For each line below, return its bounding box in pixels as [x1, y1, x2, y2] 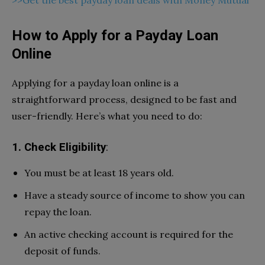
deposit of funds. [24, 244, 101, 257]
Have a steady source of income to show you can [24, 189, 245, 201]
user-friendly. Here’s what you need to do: [12, 109, 202, 122]
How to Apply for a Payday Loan [12, 27, 218, 44]
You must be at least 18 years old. [24, 166, 174, 179]
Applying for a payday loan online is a [12, 76, 179, 89]
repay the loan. [24, 205, 92, 218]
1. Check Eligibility [12, 140, 106, 154]
